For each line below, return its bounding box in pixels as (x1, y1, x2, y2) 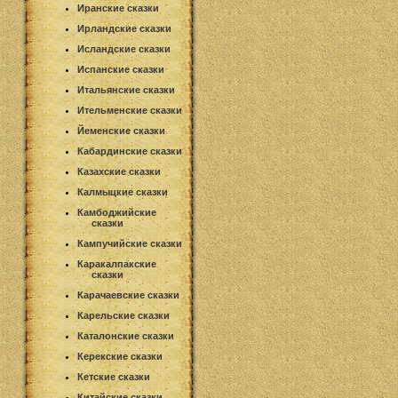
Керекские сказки (77, 351, 163, 362)
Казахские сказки (77, 166, 161, 177)
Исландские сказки (77, 44, 171, 54)
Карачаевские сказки (77, 290, 179, 300)
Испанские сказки (77, 64, 164, 75)
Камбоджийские (77, 207, 156, 218)
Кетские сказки (77, 371, 150, 382)
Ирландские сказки (77, 23, 171, 34)
